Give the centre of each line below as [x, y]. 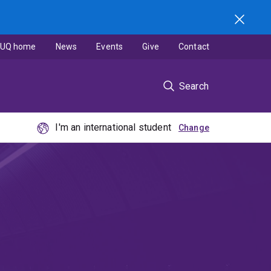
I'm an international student [113, 128]
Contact [194, 47]
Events [110, 47]
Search [194, 86]
